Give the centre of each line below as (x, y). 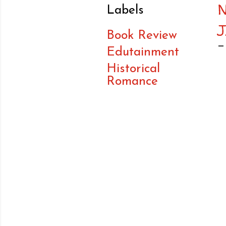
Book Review (142, 36)
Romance (132, 82)
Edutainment (143, 52)
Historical (133, 69)
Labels (125, 11)
